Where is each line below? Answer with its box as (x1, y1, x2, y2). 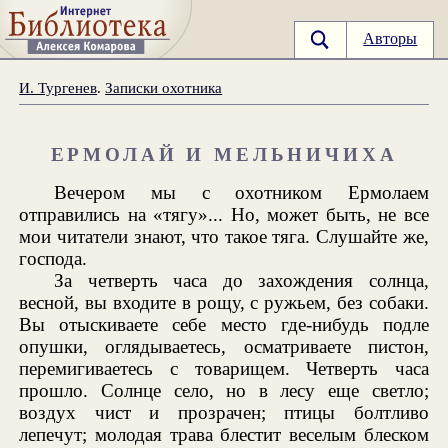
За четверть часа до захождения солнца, (54, 269, 429, 291)
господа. (19, 247, 88, 269)
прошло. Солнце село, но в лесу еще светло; (19, 379, 429, 401)
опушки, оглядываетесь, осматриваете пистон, (19, 335, 429, 357)
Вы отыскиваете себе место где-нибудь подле (19, 313, 429, 335)
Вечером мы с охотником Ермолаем (54, 181, 429, 203)
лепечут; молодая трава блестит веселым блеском (19, 423, 429, 445)
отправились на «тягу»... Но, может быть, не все (19, 203, 429, 225)
